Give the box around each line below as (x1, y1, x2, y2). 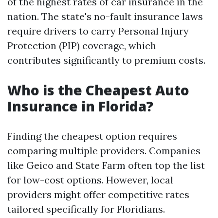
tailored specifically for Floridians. (7, 203, 165, 215)
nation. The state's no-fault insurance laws (7, 10, 203, 22)
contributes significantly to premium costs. (7, 54, 205, 66)
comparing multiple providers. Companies (7, 145, 200, 157)
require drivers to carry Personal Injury (7, 25, 189, 37)
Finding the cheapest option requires (7, 130, 177, 142)
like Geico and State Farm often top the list (7, 159, 205, 171)
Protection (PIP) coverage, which (7, 39, 156, 52)
